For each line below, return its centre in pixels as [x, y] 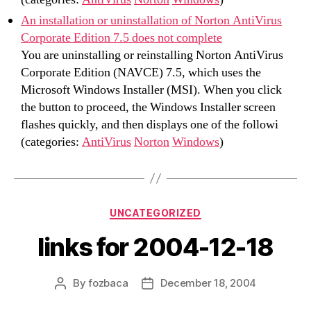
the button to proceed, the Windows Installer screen [148, 107]
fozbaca [108, 283]
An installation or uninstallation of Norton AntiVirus [151, 20]
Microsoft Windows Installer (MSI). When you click [151, 90]
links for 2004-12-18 [155, 247]
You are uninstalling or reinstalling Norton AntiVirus [152, 55]
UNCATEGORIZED [155, 212]
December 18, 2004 [209, 283]
